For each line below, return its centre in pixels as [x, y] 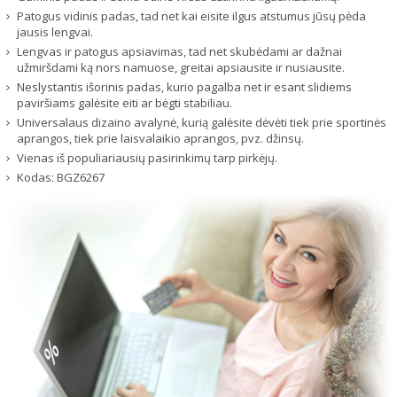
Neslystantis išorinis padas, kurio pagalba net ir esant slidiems [184, 87]
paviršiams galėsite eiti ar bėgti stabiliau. [125, 103]
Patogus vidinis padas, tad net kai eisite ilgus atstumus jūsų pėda [191, 16]
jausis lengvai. [55, 32]
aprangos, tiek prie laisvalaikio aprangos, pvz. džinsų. [160, 139]
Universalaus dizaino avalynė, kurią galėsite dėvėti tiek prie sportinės [202, 123]
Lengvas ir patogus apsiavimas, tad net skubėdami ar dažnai [179, 52]
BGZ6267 [81, 178]
